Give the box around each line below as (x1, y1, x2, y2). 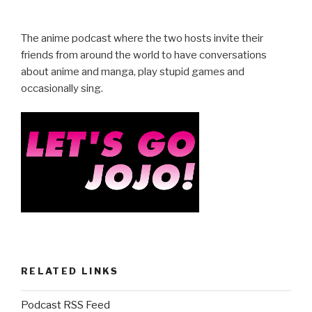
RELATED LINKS (21, 265, 119, 276)
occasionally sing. (21, 81, 103, 95)
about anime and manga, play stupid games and (21, 65, 244, 78)
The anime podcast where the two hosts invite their (21, 31, 263, 45)
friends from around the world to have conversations (21, 48, 267, 61)
